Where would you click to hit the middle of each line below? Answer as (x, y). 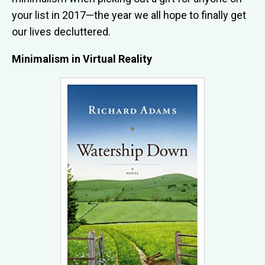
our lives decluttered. (61, 31)
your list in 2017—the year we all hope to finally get (129, 15)
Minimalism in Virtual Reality (82, 59)
